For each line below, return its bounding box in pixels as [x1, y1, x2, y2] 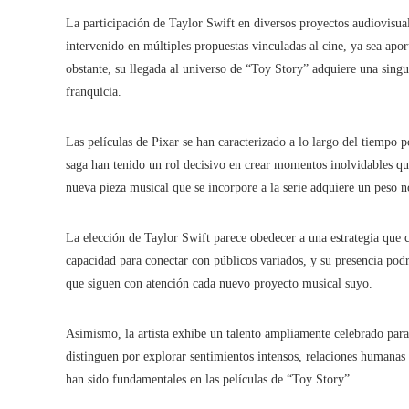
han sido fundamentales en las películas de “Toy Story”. [66, 372, 353, 386]
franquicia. [66, 85, 121, 99]
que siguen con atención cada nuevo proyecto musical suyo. [66, 277, 372, 290]
